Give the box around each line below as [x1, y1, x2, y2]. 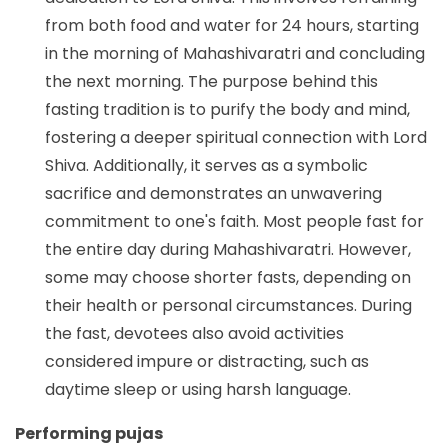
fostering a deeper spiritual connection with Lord [45, 125, 427, 149]
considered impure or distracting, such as [45, 349, 369, 373]
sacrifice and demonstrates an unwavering [45, 181, 382, 205]
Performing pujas [15, 421, 166, 445]
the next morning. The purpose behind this [45, 69, 378, 93]
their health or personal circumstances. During [45, 293, 412, 317]
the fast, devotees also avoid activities [45, 321, 344, 345]
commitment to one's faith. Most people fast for [45, 209, 424, 233]
